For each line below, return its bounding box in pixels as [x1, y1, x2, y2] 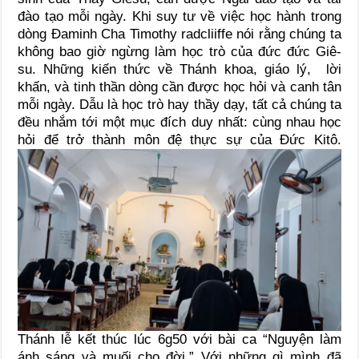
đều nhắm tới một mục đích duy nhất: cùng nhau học [18, 115, 341, 131]
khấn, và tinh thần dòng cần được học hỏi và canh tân [18, 79, 341, 95]
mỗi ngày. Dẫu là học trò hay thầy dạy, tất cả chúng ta [18, 97, 341, 113]
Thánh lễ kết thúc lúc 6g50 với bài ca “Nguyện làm [18, 331, 341, 347]
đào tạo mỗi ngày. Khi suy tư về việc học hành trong [18, 9, 341, 25]
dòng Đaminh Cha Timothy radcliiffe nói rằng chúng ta [18, 26, 341, 42]
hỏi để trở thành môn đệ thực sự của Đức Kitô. [18, 132, 341, 148]
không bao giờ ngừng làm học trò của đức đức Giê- [18, 44, 341, 60]
